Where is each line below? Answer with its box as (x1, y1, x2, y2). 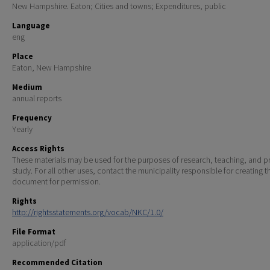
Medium (12, 82, 42, 93)
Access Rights (12, 143, 64, 154)
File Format (12, 227, 55, 237)
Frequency (12, 113, 52, 124)
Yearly (12, 124, 33, 135)
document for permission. (12, 176, 101, 187)
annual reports (12, 93, 61, 104)
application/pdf (12, 237, 66, 249)
